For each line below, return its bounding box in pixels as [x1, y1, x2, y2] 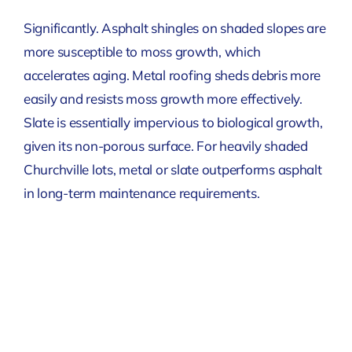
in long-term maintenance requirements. [23, 185, 260, 202]
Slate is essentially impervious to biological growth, [23, 114, 323, 131]
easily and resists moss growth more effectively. [23, 90, 302, 108]
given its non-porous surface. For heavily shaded [23, 137, 308, 155]
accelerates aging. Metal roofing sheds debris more [23, 67, 321, 84]
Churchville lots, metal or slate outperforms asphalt [23, 161, 322, 178]
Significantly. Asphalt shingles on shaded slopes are [23, 20, 326, 37]
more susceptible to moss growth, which [23, 43, 261, 60]
